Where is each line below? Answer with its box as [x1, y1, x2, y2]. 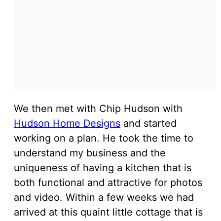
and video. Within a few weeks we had [14, 191, 194, 204]
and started [120, 117, 177, 130]
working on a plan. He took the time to [14, 132, 193, 145]
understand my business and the [14, 147, 166, 159]
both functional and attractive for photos [14, 177, 202, 189]
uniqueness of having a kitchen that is [14, 162, 191, 174]
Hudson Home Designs [14, 117, 120, 130]
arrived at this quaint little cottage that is [14, 206, 203, 219]
